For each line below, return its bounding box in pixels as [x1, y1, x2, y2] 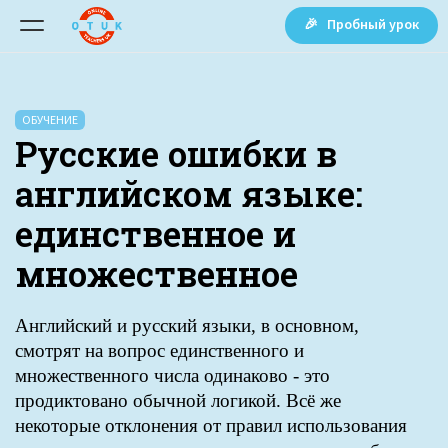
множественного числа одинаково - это [15, 365, 330, 386]
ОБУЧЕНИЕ [22, 112, 78, 127]
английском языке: [15, 170, 363, 216]
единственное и [15, 210, 296, 256]
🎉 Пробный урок [303, 15, 419, 33]
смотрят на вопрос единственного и [15, 340, 304, 361]
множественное [15, 250, 298, 296]
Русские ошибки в [15, 130, 337, 176]
